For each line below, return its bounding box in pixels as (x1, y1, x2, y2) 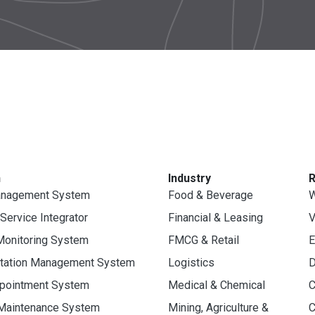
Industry (168, 171, 211, 185)
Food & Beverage (168, 188, 253, 202)
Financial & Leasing (168, 210, 263, 224)
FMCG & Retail (168, 233, 239, 247)
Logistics (168, 255, 214, 269)
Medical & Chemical (168, 278, 265, 292)
